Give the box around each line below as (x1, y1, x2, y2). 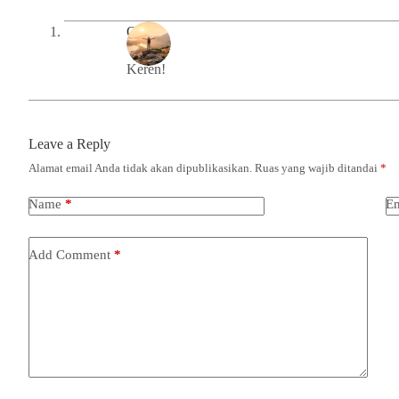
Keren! (126, 61, 166, 77)
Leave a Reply (28, 136, 110, 152)
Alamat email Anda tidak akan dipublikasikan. (28, 161, 252, 175)
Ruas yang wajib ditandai (255, 161, 380, 175)
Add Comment (28, 247, 110, 262)
